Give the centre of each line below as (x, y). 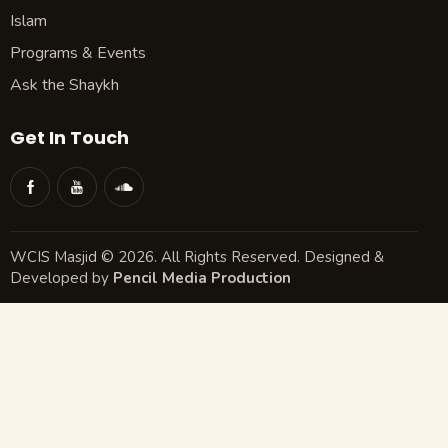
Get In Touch (69, 138)
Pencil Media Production (202, 277)
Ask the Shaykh (64, 85)
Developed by (61, 277)
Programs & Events (78, 53)
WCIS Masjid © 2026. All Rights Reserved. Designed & (197, 256)
